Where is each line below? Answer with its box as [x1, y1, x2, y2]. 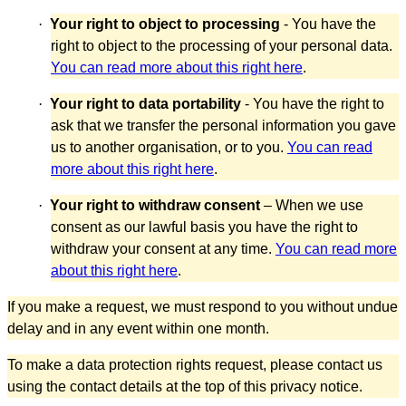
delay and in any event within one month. [7, 320, 269, 336]
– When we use [260, 197, 363, 213]
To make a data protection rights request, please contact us [7, 356, 382, 372]
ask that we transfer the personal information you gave [51, 117, 396, 133]
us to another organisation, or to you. [51, 139, 287, 155]
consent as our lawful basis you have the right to [51, 218, 358, 235]
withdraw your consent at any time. [51, 240, 275, 256]
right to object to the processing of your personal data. [51, 37, 392, 53]
